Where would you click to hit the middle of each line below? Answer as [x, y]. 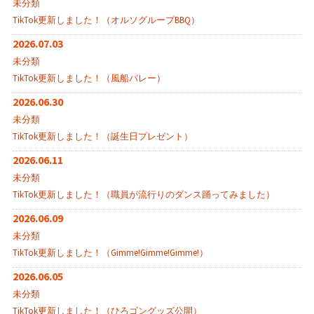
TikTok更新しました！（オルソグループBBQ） [106, 20]
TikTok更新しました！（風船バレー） [89, 78]
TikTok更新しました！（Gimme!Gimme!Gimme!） [110, 253]
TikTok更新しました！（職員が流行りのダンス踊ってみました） [143, 195]
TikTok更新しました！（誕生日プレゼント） [102, 137]
